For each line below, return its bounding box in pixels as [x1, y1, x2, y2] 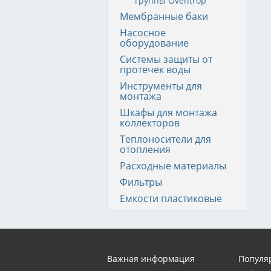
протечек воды [120, 63, 191, 76]
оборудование [120, 36, 189, 50]
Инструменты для [120, 79, 202, 93]
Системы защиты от [120, 53, 212, 66]
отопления [120, 143, 171, 156]
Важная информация [107, 253, 195, 264]
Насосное [120, 26, 166, 39]
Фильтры [120, 175, 162, 189]
